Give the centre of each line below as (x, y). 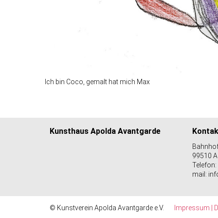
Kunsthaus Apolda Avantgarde (105, 131)
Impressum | (194, 208)
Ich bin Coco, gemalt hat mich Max (97, 82)
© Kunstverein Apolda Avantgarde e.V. (112, 208)
